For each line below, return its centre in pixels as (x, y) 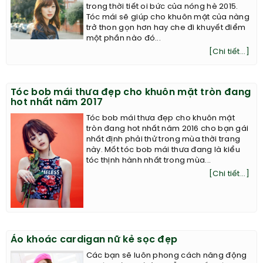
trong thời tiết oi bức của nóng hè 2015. (162, 7)
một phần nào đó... (124, 39)
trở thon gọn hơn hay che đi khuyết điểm (166, 28)
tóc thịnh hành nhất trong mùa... (149, 161)
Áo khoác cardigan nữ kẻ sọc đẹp (94, 240)
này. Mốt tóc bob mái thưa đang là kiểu (163, 150)
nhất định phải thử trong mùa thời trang (163, 140)
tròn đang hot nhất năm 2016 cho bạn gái (167, 129)
